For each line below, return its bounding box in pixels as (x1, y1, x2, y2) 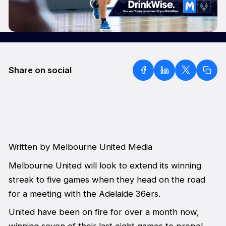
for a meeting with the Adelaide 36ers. (8, 188, 160, 199)
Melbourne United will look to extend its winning (8, 160, 201, 171)
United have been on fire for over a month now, (8, 207, 199, 217)
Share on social (8, 65, 72, 75)
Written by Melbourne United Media (8, 142, 152, 152)
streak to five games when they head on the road (8, 174, 205, 185)
